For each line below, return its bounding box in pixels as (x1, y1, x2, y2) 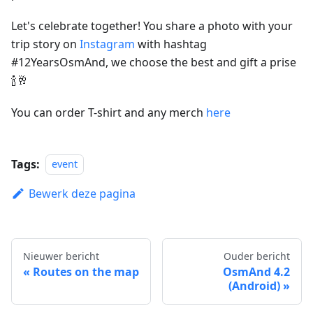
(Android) (228, 277, 280, 293)
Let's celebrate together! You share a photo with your (11, 17, 293, 34)
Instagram (80, 36, 135, 52)
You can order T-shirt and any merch (11, 104, 206, 120)
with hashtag (135, 36, 207, 52)
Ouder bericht (224, 249, 290, 263)
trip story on (11, 36, 80, 52)
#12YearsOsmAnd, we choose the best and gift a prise (11, 54, 296, 70)
